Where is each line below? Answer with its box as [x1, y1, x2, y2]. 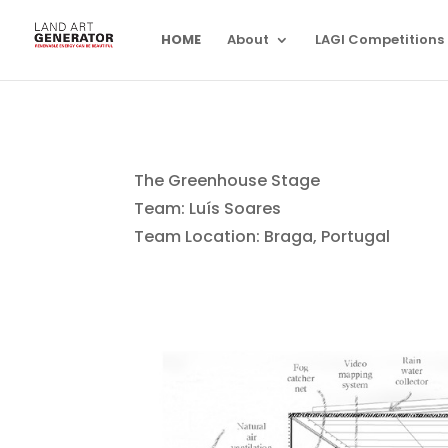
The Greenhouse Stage [134, 169, 321, 192]
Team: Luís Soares [134, 197, 282, 220]
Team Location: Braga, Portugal [134, 225, 391, 248]
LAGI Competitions [315, 30, 444, 49]
